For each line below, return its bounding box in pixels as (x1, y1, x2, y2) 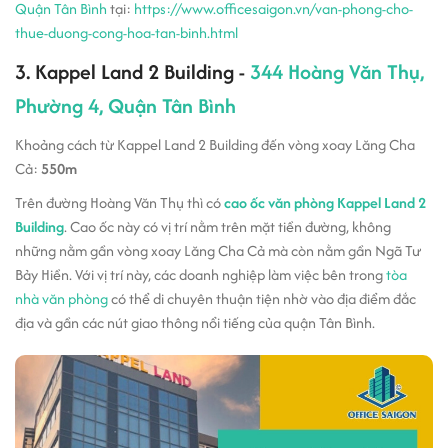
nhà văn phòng (15, 287, 108, 309)
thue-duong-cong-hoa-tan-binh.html (15, 21, 238, 43)
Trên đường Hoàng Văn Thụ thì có (15, 191, 224, 213)
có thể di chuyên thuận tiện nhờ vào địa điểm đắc (108, 287, 416, 309)
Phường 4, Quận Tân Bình (15, 90, 236, 120)
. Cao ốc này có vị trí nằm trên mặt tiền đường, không (64, 215, 391, 237)
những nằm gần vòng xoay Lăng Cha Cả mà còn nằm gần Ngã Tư (15, 239, 421, 261)
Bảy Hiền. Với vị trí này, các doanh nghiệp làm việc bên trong (15, 263, 386, 285)
